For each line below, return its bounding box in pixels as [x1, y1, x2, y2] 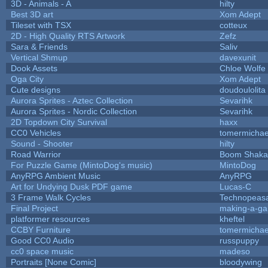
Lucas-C [219, 181, 251, 191]
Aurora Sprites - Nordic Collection [10, 106, 137, 116]
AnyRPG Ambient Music [10, 170, 100, 181]
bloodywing [219, 257, 262, 267]
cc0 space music [10, 246, 74, 256]
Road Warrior [10, 149, 61, 159]
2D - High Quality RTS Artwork [10, 31, 125, 41]
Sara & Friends [10, 41, 68, 51]
